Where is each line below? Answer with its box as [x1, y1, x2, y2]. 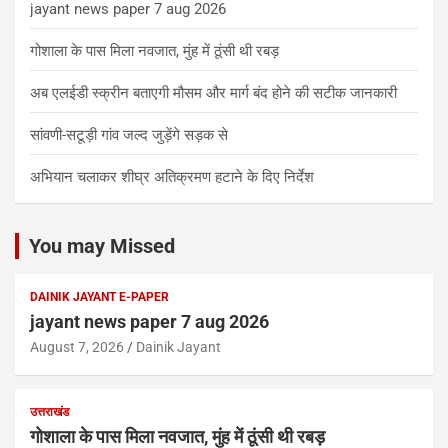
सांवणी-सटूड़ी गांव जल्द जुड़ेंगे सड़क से [30, 125, 228, 144]
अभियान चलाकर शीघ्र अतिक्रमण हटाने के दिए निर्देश [30, 167, 314, 186]
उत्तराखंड [30, 404, 69, 419]
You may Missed [29, 233, 175, 258]
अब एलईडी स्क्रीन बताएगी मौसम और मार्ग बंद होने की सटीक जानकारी [30, 83, 397, 102]
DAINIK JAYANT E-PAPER [30, 289, 169, 304]
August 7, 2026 [30, 338, 124, 355]
